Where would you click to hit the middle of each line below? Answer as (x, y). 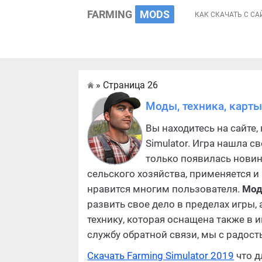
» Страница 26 (126, 85)
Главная (164, 88)
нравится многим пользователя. (165, 189)
